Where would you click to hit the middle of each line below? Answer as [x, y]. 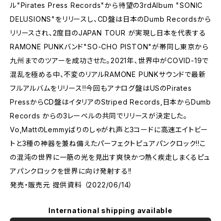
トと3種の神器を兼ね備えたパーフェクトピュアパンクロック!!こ [108, 143]
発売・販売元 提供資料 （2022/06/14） [72, 185]
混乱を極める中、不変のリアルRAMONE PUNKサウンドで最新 [108, 74]
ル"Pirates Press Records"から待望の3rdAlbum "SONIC [107, 5]
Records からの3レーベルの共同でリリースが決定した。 [99, 116]
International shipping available [110, 210]
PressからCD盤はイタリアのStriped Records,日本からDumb [110, 102]
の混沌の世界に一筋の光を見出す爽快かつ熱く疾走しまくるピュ [110, 157]
